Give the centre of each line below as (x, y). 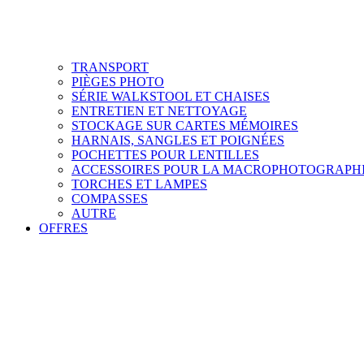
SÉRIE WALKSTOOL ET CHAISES (171, 96)
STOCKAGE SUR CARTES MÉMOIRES (185, 125)
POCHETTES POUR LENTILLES (165, 154)
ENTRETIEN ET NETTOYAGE (159, 110)
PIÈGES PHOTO (118, 81)
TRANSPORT (110, 67)
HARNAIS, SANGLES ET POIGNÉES (178, 140)
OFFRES (63, 227)
